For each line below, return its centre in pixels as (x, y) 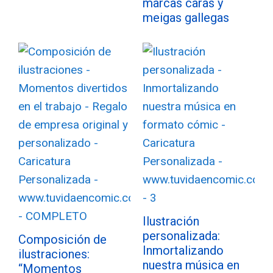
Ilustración (171, 221)
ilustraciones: (54, 254)
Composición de (62, 239)
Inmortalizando (183, 250)
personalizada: (181, 236)
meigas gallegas (186, 18)
